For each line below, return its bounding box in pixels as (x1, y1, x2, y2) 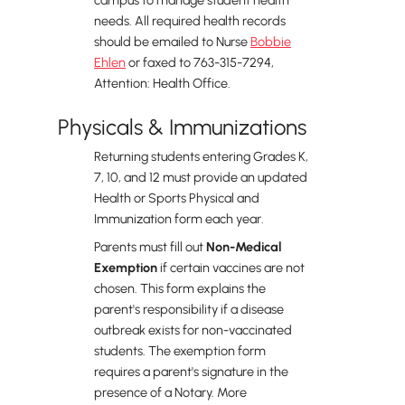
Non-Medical (206, 239, 281, 255)
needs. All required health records (94, 13, 286, 29)
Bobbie (250, 33, 291, 50)
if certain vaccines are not (157, 259, 305, 276)
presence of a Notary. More (94, 384, 247, 400)
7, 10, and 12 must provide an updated (94, 169, 307, 185)
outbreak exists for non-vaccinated (94, 322, 292, 338)
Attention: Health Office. (94, 75, 231, 91)
